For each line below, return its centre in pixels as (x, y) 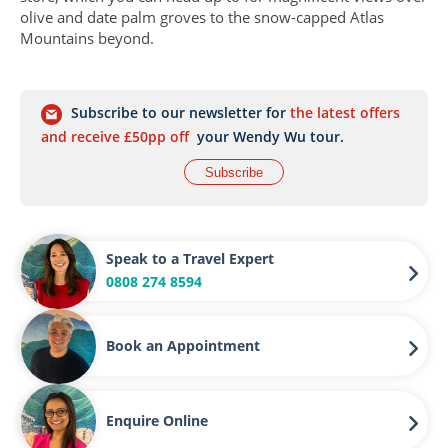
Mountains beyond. (91, 38)
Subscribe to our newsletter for (176, 112)
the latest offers (343, 112)
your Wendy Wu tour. (268, 136)
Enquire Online (157, 420)
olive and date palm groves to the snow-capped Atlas (202, 17)
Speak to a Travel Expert (190, 258)
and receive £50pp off (117, 136)
